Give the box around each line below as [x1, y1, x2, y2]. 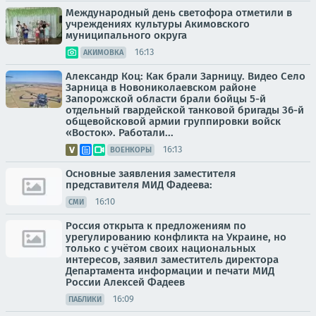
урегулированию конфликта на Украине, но [66, 230, 286, 243]
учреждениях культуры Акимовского [66, 17, 250, 30]
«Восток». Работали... [66, 126, 174, 139]
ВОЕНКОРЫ [110, 145, 152, 154]
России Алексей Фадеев [66, 275, 185, 288]
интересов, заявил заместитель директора [66, 253, 279, 266]
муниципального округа [66, 28, 187, 42]
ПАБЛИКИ [68, 294, 102, 304]
